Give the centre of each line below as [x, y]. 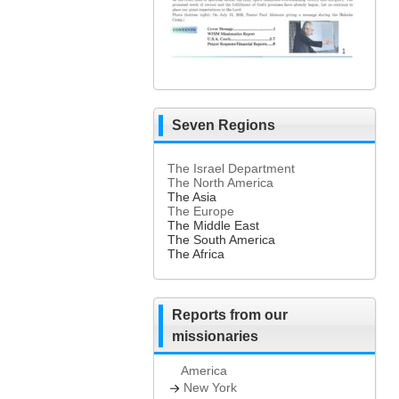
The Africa [196, 254]
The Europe [201, 211]
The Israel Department [231, 168]
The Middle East [213, 225]
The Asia [192, 197]
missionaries [215, 336]
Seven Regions [224, 125]
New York [210, 387]
